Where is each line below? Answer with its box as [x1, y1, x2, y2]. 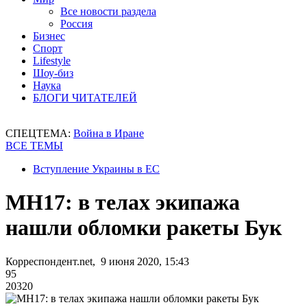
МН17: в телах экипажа [5, 190, 240, 215]
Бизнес [33, 30, 65, 42]
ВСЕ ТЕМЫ [5, 140, 63, 151]
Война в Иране [73, 127, 144, 139]
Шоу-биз [33, 67, 73, 79]
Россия [60, 18, 93, 29]
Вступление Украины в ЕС [33, 163, 160, 175]
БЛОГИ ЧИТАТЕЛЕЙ [33, 92, 137, 103]
